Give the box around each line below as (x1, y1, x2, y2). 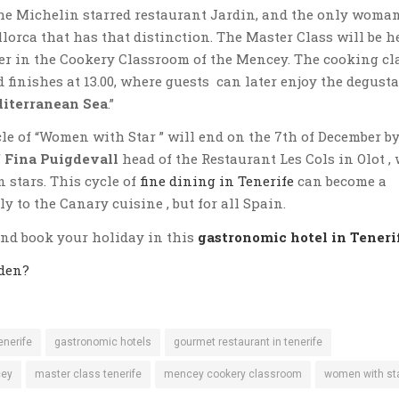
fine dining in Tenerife (140, 172, 294, 190)
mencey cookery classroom (164, 367, 302, 380)
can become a (294, 172, 387, 190)
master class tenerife (35, 367, 142, 380)
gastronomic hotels (54, 335, 151, 348)
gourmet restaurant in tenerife (174, 335, 322, 348)
